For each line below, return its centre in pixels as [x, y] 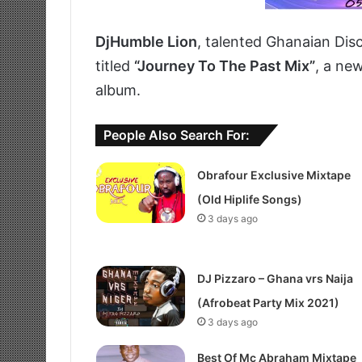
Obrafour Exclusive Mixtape [274, 175]
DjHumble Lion [146, 42]
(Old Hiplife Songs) [249, 200]
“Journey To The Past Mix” [225, 66]
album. [118, 90]
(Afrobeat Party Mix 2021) [268, 303]
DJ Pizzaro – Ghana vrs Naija [275, 279]
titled [115, 66]
